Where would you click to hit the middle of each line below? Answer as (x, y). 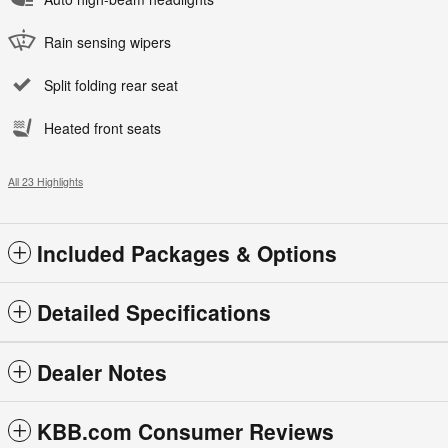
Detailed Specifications (154, 312)
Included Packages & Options (187, 253)
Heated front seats (102, 128)
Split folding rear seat (111, 85)
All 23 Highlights (45, 182)
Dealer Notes (102, 372)
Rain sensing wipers (107, 42)
